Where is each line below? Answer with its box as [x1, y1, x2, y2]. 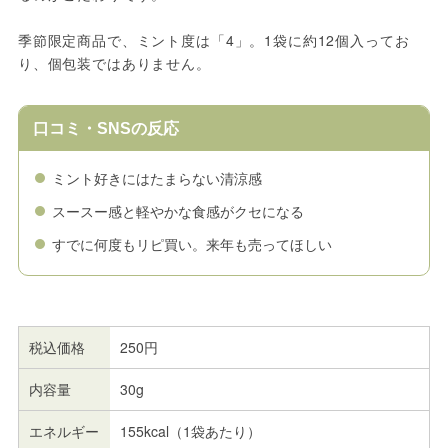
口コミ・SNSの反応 [32, 119, 179, 137]
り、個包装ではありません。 [17, 52, 211, 73]
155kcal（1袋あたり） [119, 420, 261, 441]
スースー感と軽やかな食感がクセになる [51, 203, 304, 220]
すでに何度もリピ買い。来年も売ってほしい [51, 236, 332, 253]
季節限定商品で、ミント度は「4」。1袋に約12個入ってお [17, 29, 410, 50]
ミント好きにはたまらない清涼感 [51, 170, 262, 187]
